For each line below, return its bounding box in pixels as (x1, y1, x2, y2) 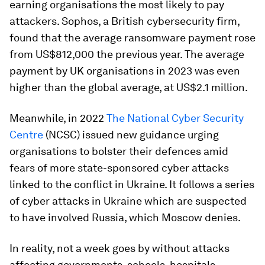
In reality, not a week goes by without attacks (9, 242, 230, 254)
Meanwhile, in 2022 (9, 112, 106, 124)
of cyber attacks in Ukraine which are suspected (9, 195, 247, 207)
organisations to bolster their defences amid (9, 145, 228, 157)
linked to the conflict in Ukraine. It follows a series (9, 178, 254, 190)
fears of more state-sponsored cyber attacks (9, 161, 229, 174)
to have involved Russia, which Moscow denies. (9, 211, 241, 224)
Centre (9, 128, 43, 141)
